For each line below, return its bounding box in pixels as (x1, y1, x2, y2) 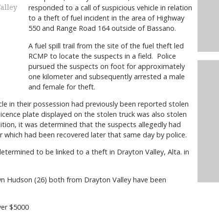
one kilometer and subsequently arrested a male (28, 71, 185, 81)
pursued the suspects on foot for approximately (28, 61, 185, 71)
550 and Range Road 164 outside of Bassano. (28, 23, 180, 33)
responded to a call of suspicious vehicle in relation (28, 3, 193, 13)
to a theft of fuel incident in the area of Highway (28, 13, 185, 23)
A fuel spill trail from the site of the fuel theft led (28, 41, 184, 50)
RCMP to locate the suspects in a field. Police (28, 51, 176, 61)
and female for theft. (28, 82, 96, 91)
